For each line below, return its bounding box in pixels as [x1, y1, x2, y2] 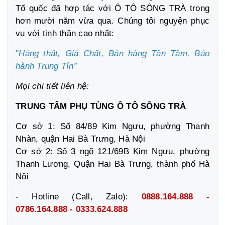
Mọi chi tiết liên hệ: [16, 81, 89, 91]
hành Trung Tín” [16, 61, 77, 71]
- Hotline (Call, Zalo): [16, 191, 142, 201]
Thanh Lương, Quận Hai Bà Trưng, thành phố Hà [16, 159, 209, 169]
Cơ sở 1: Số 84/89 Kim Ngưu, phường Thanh [16, 121, 209, 131]
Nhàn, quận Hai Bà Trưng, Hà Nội [16, 134, 145, 144]
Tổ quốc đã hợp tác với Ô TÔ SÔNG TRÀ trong [16, 3, 209, 13]
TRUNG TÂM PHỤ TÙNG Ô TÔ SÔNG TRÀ [16, 101, 186, 111]
